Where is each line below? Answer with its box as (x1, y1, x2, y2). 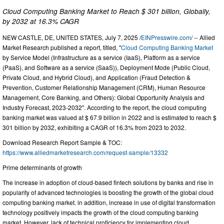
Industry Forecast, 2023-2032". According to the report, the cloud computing (2, 103, 206, 112)
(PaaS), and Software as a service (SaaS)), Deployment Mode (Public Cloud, (2, 63, 210, 72)
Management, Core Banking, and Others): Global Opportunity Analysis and (2, 93, 204, 102)
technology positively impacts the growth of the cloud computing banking (2, 208, 198, 217)
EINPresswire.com (141, 33, 191, 42)
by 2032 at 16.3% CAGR (2, 15, 79, 26)
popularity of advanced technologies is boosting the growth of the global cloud (2, 188, 213, 197)
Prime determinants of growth (2, 163, 82, 172)
